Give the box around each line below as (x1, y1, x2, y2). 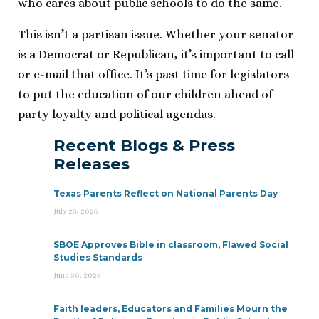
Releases (53, 153, 130, 174)
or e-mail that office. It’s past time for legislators (18, 67, 289, 81)
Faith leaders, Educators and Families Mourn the (53, 303, 288, 314)
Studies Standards (53, 251, 142, 263)
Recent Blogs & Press (53, 135, 235, 155)
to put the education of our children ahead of (18, 87, 273, 101)
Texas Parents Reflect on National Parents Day (53, 187, 278, 199)
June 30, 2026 (53, 270, 100, 280)
